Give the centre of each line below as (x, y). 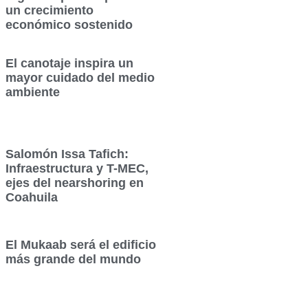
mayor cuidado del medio (80, 78)
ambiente (33, 92)
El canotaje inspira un (70, 64)
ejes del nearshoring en (75, 183)
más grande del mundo (74, 260)
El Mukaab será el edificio (81, 245)
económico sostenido (69, 25)
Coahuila (32, 198)
